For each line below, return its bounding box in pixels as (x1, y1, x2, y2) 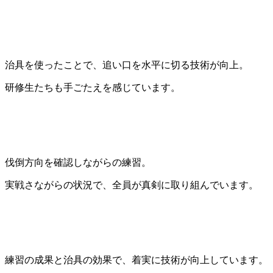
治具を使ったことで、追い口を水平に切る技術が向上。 (5, 60, 249, 71)
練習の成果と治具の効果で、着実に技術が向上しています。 (5, 255, 268, 266)
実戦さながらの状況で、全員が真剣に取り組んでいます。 (5, 180, 258, 191)
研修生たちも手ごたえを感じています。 (5, 82, 180, 93)
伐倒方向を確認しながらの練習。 (5, 157, 151, 168)
